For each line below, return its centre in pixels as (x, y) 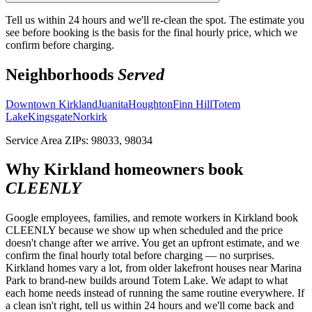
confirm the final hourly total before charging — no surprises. (140, 256)
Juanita (113, 104)
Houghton (150, 104)
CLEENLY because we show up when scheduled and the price (144, 231)
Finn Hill (193, 104)
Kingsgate (50, 116)
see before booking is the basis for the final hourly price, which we (151, 32)
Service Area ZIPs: (48, 140)
